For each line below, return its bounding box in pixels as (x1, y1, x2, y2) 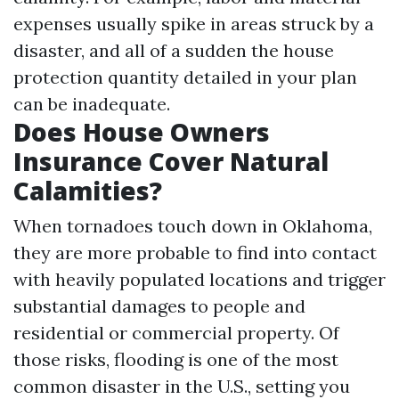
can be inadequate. (13, 92, 170, 115)
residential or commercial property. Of (13, 321, 339, 344)
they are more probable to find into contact (13, 240, 377, 264)
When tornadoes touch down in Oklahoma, (13, 214, 372, 237)
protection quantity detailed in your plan (13, 65, 357, 88)
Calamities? (13, 173, 162, 208)
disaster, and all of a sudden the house (13, 38, 334, 61)
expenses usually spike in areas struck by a (13, 12, 374, 35)
